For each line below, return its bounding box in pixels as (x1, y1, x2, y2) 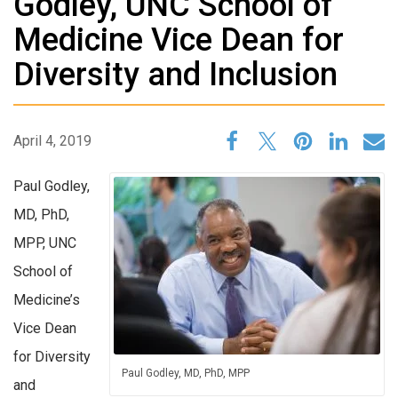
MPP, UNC (13, 235, 76, 252)
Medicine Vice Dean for (13, 20, 344, 60)
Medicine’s (13, 291, 80, 309)
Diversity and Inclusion (13, 55, 338, 94)
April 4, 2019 (13, 132, 92, 150)
